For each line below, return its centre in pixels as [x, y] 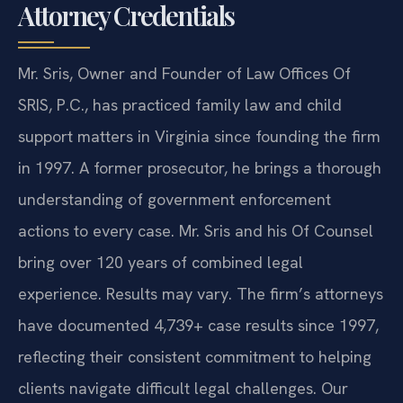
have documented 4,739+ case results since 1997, [198, 325]
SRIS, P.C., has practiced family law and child [180, 104]
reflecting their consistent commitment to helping [195, 356]
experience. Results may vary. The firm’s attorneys [201, 293]
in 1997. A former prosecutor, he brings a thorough [200, 167]
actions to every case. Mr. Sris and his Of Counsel [196, 230]
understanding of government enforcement [175, 199]
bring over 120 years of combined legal [161, 262]
